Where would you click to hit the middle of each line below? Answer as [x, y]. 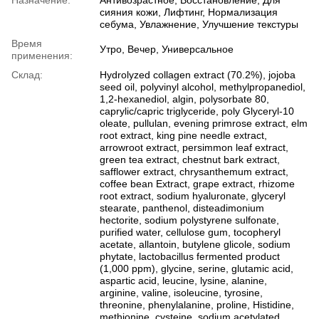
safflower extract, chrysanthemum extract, [194, 171]
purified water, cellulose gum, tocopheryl [190, 232]
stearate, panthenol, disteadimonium [182, 208]
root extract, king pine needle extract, [183, 135]
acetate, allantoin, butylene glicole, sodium [195, 244]
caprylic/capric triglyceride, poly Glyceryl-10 [197, 111]
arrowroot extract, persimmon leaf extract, [194, 147]
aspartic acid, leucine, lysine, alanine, [183, 280]
